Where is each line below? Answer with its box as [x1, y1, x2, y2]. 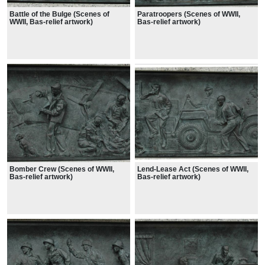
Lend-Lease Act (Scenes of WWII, [137, 165, 248, 174]
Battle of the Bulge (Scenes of [9, 9, 109, 18]
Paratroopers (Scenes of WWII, [137, 9, 240, 18]
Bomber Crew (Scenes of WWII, [9, 165, 114, 174]
